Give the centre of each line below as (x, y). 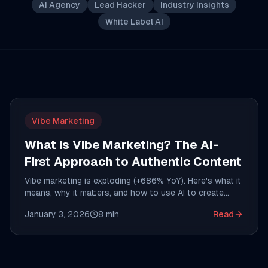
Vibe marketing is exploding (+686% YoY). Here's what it (133, 181)
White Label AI (134, 22)
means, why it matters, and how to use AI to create (124, 193)
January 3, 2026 (57, 214)
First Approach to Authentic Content (133, 162)
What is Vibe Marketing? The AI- (121, 145)
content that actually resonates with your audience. (127, 205)
